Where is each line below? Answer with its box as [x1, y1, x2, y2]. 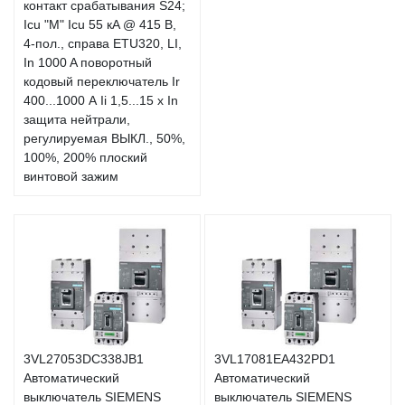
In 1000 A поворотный [24, 55, 152, 71]
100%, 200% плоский [24, 150, 147, 165]
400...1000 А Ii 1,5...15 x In [24, 93, 178, 108]
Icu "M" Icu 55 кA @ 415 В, [24, 17, 176, 33]
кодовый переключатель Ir [24, 74, 180, 89]
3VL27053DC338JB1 [24, 352, 144, 367]
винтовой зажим [24, 169, 118, 184]
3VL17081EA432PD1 [214, 352, 335, 367]
